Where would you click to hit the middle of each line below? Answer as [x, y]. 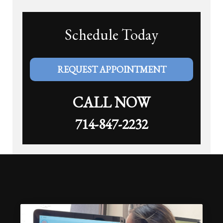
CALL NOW [111, 103]
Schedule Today [111, 35]
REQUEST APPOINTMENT [111, 70]
